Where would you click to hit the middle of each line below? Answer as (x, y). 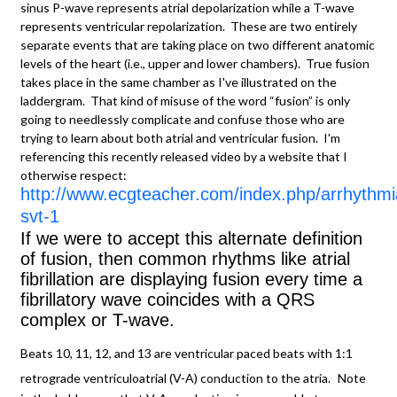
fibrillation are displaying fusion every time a (191, 279)
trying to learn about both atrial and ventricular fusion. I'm (180, 137)
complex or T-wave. (97, 319)
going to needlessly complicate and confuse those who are (183, 119)
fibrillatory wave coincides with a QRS (167, 299)
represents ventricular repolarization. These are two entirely (189, 26)
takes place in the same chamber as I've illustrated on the (179, 82)
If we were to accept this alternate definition (191, 238)
